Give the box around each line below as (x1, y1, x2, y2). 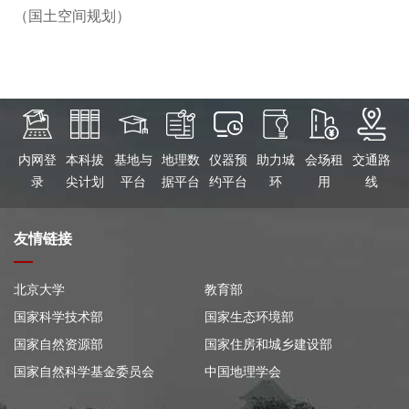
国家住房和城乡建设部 (204, 338, 332, 352)
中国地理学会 (204, 365, 281, 380)
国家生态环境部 (204, 310, 294, 325)
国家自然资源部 (14, 338, 103, 352)
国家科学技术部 (14, 310, 103, 325)
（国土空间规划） (14, 8, 131, 25)
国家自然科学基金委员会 (14, 365, 154, 380)
